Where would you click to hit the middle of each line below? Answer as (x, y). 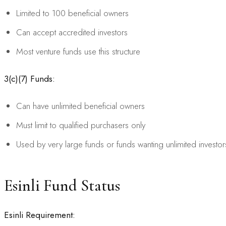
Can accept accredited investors (72, 32)
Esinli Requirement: (40, 215)
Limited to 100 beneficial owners (72, 13)
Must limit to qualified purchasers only (81, 125)
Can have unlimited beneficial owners (80, 106)
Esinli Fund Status (62, 185)
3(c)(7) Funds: (30, 78)
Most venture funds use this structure (78, 51)
